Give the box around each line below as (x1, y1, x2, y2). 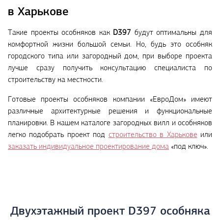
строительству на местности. (8, 76, 103, 84)
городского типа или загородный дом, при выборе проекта (8, 53, 212, 61)
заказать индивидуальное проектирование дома (8, 143, 169, 151)
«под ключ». (169, 143, 208, 151)
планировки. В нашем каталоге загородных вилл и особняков (8, 119, 212, 128)
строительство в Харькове (108, 131, 197, 139)
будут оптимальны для (131, 29, 213, 37)
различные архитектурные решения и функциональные (8, 108, 212, 116)
